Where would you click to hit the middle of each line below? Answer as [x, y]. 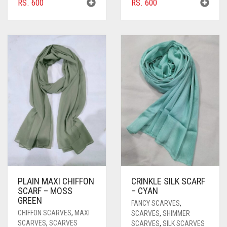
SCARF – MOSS [45, 191]
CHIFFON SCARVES [45, 213]
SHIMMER [176, 213]
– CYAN [145, 191]
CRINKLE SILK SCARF [168, 181]
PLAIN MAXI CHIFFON [56, 181]
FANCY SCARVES [156, 203]
